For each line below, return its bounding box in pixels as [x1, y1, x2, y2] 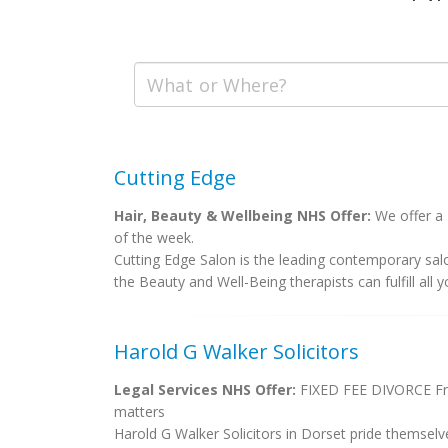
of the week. [114, 228, 194, 247]
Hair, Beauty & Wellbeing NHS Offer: [114, 206, 371, 225]
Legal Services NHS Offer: [114, 380, 296, 399]
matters [114, 402, 165, 421]
